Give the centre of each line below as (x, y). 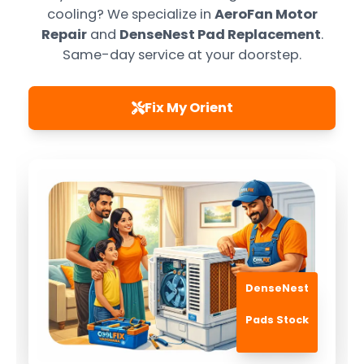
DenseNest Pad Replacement (220, 34)
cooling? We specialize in (130, 14)
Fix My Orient (188, 108)
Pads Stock (277, 319)
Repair (64, 34)
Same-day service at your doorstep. (182, 54)
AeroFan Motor (266, 14)
